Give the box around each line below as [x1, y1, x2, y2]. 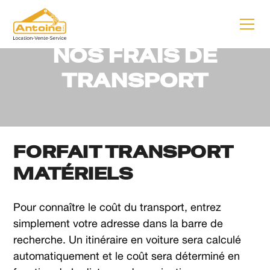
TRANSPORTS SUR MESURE [43, 16, 227, 27]
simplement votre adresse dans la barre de [13, 217, 224, 230]
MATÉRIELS [13, 163, 133, 184]
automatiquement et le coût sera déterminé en [13, 250, 240, 262]
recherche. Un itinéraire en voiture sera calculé [13, 233, 242, 246]
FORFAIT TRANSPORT [13, 141, 233, 163]
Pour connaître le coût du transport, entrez [13, 201, 222, 213]
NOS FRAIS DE [52, 43, 218, 68]
